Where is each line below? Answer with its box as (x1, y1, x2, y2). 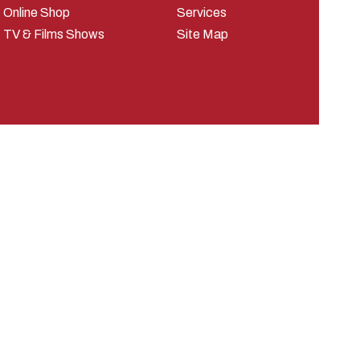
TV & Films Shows (2, 27, 104, 41)
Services (177, 5, 227, 19)
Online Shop (2, 5, 70, 19)
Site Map (177, 27, 229, 41)
